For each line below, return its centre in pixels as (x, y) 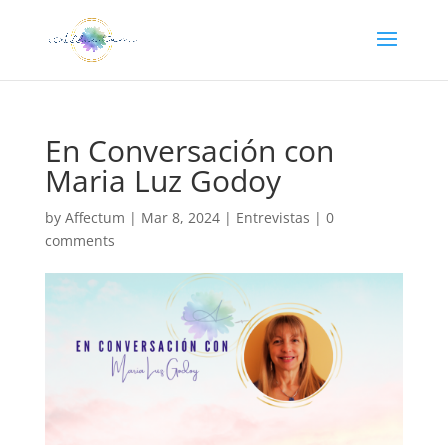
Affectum (94, 217)
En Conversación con (189, 150)
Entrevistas (272, 217)
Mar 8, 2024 (180, 217)
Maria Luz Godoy (162, 180)
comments (79, 240)
